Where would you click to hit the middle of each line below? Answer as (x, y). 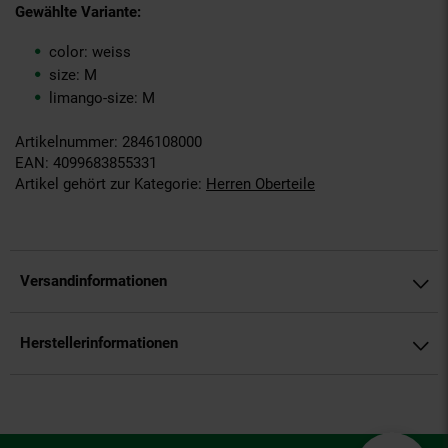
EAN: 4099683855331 (86, 163)
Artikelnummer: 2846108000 (108, 142)
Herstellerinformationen (99, 343)
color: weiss (90, 52)
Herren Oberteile (260, 184)
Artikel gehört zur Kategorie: (110, 184)
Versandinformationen (93, 281)
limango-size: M (102, 98)
